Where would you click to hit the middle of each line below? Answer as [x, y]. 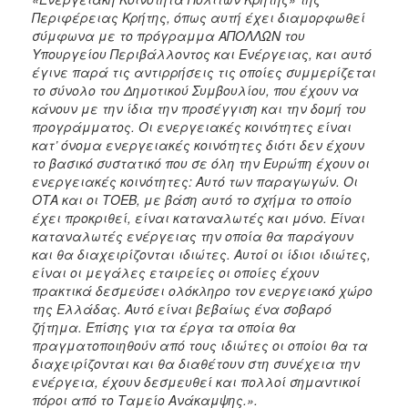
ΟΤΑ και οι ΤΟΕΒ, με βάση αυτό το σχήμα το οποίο [192, 199]
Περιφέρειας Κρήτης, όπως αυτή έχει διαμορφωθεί [199, 17]
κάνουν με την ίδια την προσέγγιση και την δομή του [199, 108]
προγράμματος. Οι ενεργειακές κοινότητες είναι [192, 126]
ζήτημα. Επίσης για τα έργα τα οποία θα [164, 326]
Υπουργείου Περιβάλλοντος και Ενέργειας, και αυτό [202, 53]
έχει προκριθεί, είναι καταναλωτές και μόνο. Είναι [199, 217]
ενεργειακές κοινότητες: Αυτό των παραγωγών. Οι [195, 181]
